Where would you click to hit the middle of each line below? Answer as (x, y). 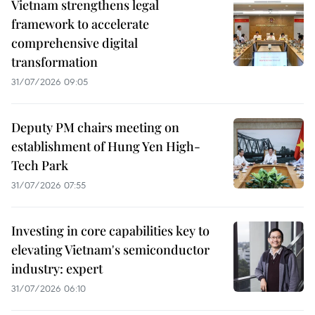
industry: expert (57, 269)
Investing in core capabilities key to (110, 231)
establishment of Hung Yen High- (106, 147)
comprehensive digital (75, 43)
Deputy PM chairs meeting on (95, 128)
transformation (54, 62)
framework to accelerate (80, 24)
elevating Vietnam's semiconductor (110, 250)
